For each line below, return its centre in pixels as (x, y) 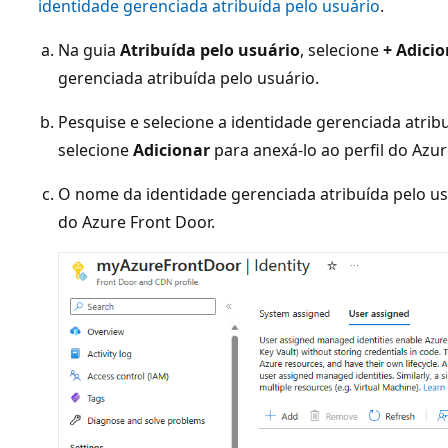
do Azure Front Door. (136, 222)
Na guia (89, 50)
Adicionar (171, 150)
